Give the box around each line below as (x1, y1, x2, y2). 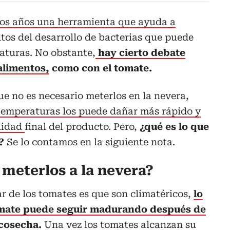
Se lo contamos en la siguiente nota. (7, 137, 175, 148)
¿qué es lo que (140, 121, 209, 132)
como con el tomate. (49, 63, 152, 74)
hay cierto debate (98, 47, 185, 59)
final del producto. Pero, (25, 121, 140, 132)
